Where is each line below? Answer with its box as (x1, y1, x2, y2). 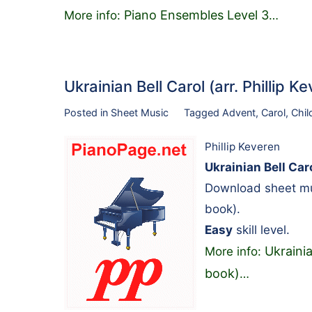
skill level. (233, 223, 290, 237)
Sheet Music (111, 106, 169, 118)
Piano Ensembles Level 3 (124, 7, 269, 22)
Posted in (64, 106, 111, 118)
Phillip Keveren (205, 140, 280, 154)
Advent (221, 106, 256, 118)
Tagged (183, 106, 222, 118)
